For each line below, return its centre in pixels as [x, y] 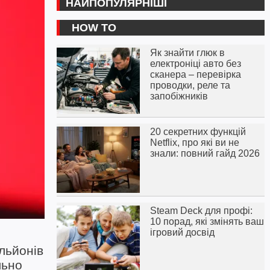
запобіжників [179, 96]
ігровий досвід [182, 232]
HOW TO [94, 28]
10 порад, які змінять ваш [207, 221]
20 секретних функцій [198, 132]
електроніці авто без [195, 64]
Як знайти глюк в [187, 53]
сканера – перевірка [195, 74]
